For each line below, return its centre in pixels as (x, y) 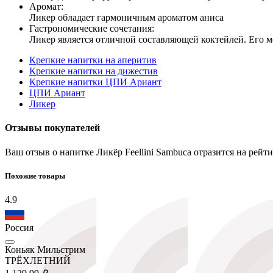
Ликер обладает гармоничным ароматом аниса (126, 18)
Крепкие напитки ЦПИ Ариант (95, 82)
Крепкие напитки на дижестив (94, 71)
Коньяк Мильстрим (45, 249)
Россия (19, 227)
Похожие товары (35, 175)
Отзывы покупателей (52, 128)
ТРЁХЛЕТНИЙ (38, 260)
